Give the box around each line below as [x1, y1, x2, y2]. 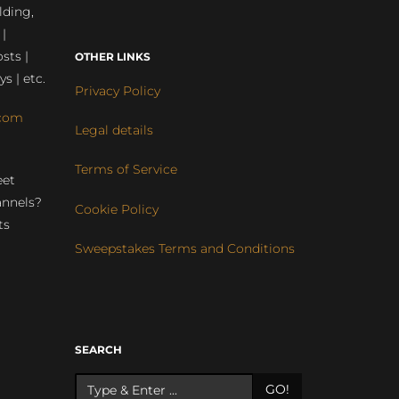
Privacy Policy [74, 83, 160, 99]
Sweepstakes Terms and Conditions [74, 240, 295, 256]
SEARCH [74, 343, 122, 357]
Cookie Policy [74, 200, 159, 217]
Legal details [74, 122, 153, 139]
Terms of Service [74, 161, 177, 178]
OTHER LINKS [74, 50, 151, 63]
